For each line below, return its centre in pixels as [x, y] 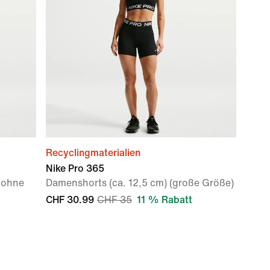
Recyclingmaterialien [93, 153]
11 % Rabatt [165, 200]
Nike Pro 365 [75, 168]
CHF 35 [115, 200]
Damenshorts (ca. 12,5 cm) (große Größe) [140, 183]
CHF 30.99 [70, 200]
